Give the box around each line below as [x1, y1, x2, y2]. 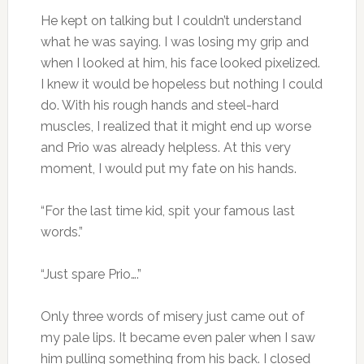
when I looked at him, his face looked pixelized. [40, 54, 320, 71]
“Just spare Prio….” [40, 266, 141, 282]
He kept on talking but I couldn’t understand [40, 12, 301, 28]
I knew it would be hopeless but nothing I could [40, 76, 323, 92]
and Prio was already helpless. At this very [40, 139, 291, 155]
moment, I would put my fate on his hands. [40, 160, 297, 176]
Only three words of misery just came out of [40, 308, 305, 324]
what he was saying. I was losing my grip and [40, 33, 309, 50]
